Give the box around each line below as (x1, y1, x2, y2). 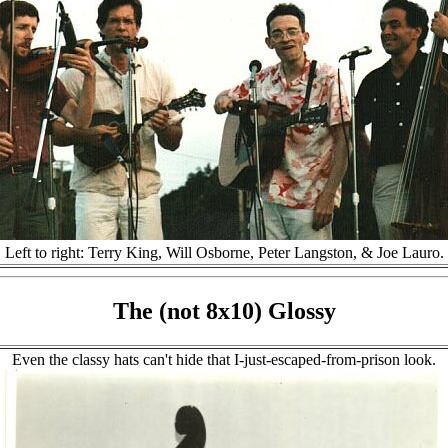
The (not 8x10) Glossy (112, 298, 336, 325)
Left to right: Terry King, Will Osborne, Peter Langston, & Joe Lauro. (4, 244, 444, 262)
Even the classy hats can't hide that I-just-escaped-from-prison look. (12, 351, 436, 369)
